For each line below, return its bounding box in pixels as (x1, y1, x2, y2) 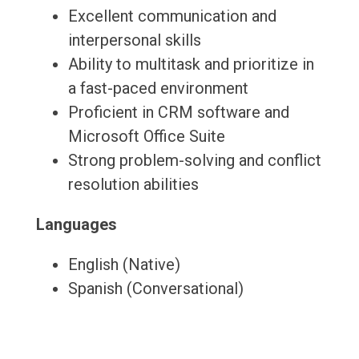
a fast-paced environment (67, 79, 248, 99)
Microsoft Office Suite (67, 127, 225, 147)
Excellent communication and (67, 6, 276, 26)
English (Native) (67, 255, 180, 275)
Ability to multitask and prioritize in (67, 54, 314, 75)
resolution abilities (67, 175, 199, 195)
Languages (35, 215, 117, 235)
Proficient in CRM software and (67, 103, 289, 123)
